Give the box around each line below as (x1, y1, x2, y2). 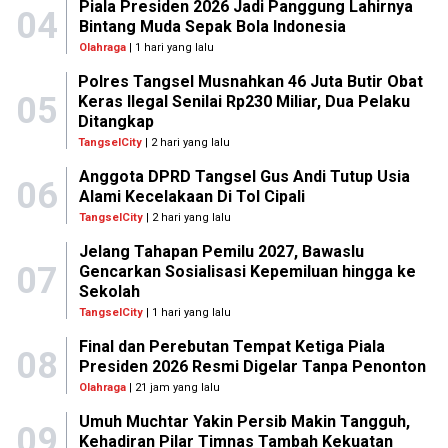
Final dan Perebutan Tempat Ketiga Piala (78, 337, 385, 356)
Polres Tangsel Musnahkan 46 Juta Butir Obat (78, 72, 424, 91)
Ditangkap (78, 112, 155, 131)
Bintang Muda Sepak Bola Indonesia (78, 17, 346, 36)
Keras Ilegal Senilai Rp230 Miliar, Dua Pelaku (78, 92, 411, 111)
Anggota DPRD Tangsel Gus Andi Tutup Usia (78, 167, 410, 186)
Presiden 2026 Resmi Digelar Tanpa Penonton (78, 357, 426, 376)
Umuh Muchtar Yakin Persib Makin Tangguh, (78, 412, 410, 431)
